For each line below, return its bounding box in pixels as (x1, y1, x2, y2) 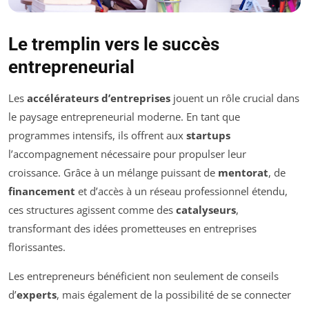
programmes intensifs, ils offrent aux (8, 128, 186, 142)
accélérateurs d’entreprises (27, 90, 170, 105)
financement (8, 183, 75, 198)
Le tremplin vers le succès (8, 33, 219, 54)
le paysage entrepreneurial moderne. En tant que (8, 109, 240, 123)
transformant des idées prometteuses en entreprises (8, 221, 257, 235)
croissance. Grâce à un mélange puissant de (8, 165, 218, 179)
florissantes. (8, 239, 66, 254)
